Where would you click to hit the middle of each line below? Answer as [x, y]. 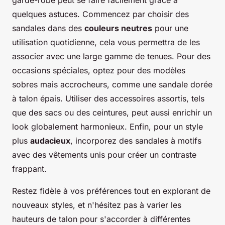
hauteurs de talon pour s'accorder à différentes [101, 219]
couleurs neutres [118, 28]
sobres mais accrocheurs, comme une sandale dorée [112, 84]
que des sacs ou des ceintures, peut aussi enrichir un [112, 112]
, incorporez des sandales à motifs [136, 140]
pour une [170, 28]
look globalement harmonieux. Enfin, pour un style [107, 126]
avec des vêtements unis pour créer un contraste [104, 154]
